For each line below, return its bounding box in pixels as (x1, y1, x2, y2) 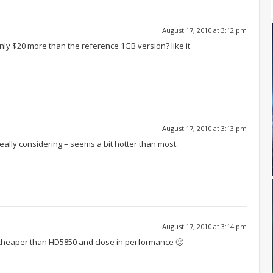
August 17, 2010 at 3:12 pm (162, 25, 247, 35)
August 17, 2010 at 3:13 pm (162, 123, 247, 133)
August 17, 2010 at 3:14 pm (162, 221, 247, 231)
